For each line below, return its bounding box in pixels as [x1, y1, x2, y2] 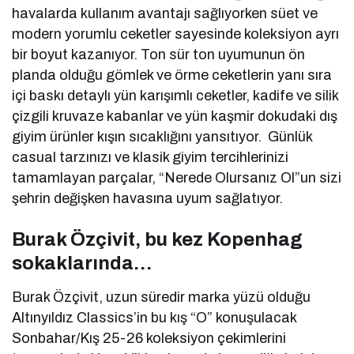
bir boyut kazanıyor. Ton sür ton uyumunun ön [12, 46, 306, 62]
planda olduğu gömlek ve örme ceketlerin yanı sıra [12, 66, 333, 83]
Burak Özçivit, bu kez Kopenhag [12, 228, 303, 250]
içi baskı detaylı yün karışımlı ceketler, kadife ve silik [12, 87, 339, 104]
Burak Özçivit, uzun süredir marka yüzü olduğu [12, 288, 311, 305]
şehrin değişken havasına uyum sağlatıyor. [12, 190, 284, 206]
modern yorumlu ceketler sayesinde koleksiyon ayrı [12, 25, 340, 42]
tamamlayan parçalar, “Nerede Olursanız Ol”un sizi [12, 169, 342, 186]
